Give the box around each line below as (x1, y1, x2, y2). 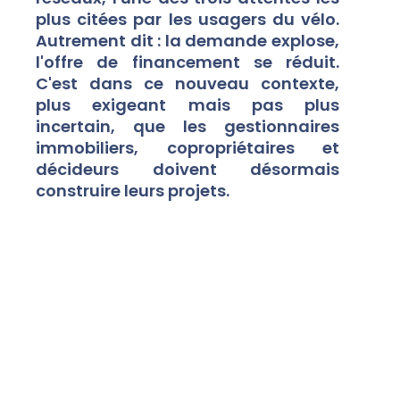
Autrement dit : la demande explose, (36, 29, 339, 52)
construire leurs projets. (36, 179, 229, 202)
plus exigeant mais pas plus (36, 94, 339, 116)
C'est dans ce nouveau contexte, (36, 72, 339, 95)
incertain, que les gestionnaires (36, 115, 339, 137)
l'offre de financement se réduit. (36, 51, 339, 73)
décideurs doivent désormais (36, 158, 339, 180)
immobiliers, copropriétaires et (36, 137, 339, 159)
